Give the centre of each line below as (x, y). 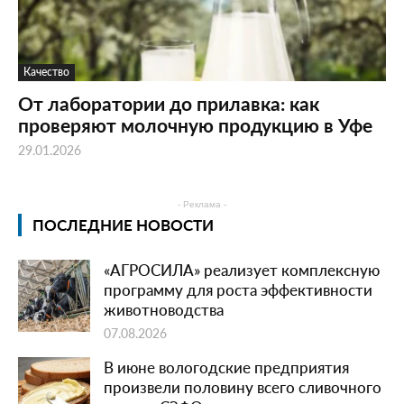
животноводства (164, 310)
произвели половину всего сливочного (243, 387)
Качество (46, 72)
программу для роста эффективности (238, 290)
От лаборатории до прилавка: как (169, 104)
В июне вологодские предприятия (226, 367)
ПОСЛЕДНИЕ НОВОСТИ (123, 225)
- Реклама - (202, 205)
